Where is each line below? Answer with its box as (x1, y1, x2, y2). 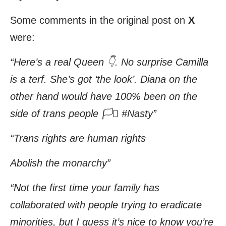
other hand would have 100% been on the (10, 91, 197, 102)
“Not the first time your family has (10, 182, 159, 194)
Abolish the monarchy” (10, 157, 110, 169)
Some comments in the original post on (10, 15, 188, 26)
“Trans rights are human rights (10, 133, 146, 144)
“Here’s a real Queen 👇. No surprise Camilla (10, 56, 208, 68)
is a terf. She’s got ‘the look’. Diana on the (10, 74, 197, 85)
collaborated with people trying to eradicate (10, 199, 202, 211)
